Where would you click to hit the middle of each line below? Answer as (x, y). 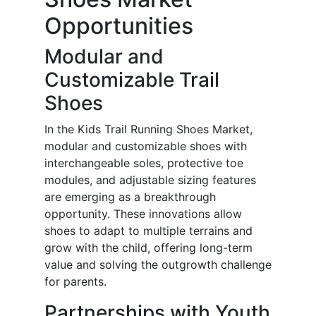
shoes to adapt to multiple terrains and (148, 231)
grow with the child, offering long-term (148, 248)
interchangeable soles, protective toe (144, 163)
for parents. (75, 282)
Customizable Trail (132, 80)
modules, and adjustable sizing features (150, 180)
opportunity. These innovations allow (143, 214)
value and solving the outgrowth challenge (158, 265)
